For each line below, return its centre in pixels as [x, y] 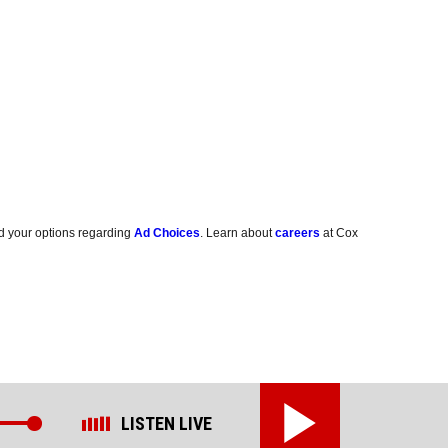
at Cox [339, 233]
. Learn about [238, 233]
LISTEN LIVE [167, 423]
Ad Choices [167, 233]
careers [298, 233]
